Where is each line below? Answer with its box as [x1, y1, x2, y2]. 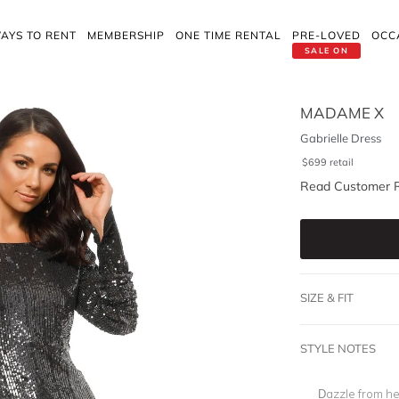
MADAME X [299, 103, 384, 122]
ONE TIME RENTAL [175, 28, 281, 42]
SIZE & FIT [299, 290, 354, 305]
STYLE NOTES [299, 341, 376, 355]
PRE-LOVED [292, 28, 361, 42]
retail [329, 156, 354, 168]
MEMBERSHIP [87, 28, 165, 42]
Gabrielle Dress [299, 131, 381, 145]
